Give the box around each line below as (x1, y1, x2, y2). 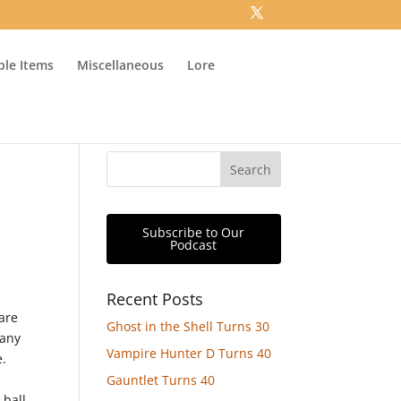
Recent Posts (107, 288, 204, 310)
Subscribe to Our (142, 224, 245, 241)
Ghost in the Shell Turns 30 (107, 318, 270, 335)
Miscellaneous (77, 55, 165, 73)
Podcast (170, 236, 218, 253)
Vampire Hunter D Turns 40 (107, 345, 272, 362)
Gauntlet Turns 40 (107, 371, 216, 388)
